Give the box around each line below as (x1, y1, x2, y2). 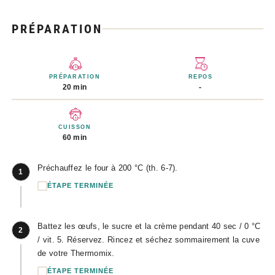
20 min (62, 83, 87, 91)
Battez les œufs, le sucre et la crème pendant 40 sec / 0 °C (37, 221, 261, 231)
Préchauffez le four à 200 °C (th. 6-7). (37, 163, 178, 172)
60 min (62, 133, 87, 142)
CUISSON (58, 123, 91, 130)
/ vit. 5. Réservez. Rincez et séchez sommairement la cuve (37, 234, 260, 244)
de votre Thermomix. (37, 248, 115, 258)
